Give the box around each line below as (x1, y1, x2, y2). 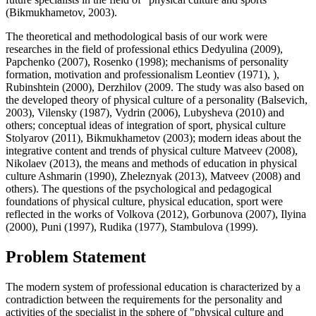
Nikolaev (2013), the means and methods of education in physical (6, 157, 297, 169)
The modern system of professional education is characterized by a (6, 280, 300, 293)
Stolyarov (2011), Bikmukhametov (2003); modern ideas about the (6, 131, 301, 144)
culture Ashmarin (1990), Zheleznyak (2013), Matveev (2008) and (6, 169, 300, 182)
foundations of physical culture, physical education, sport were (6, 195, 283, 207)
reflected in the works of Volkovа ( (6, 207, 160, 220)
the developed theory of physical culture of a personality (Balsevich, (6, 93, 308, 106)
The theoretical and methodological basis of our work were (6, 30, 267, 42)
